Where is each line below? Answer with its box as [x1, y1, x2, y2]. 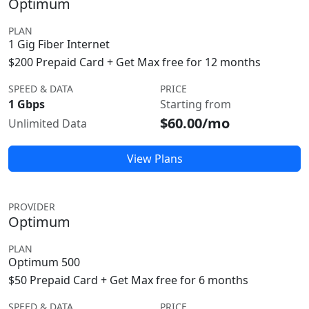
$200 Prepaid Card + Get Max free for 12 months [8, 54, 261, 70]
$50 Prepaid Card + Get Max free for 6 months [8, 272, 248, 288]
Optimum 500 [8, 255, 80, 270]
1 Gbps [8, 97, 45, 112]
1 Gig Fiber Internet [8, 37, 110, 52]
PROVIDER [8, 200, 55, 213]
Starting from [160, 97, 231, 112]
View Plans [126, 151, 183, 166]
